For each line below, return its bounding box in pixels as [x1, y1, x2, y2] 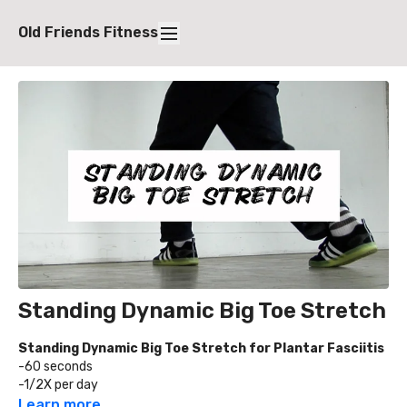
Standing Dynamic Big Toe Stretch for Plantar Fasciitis [18, 341, 384, 357]
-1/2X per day [18, 377, 98, 393]
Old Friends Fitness [18, 24, 158, 42]
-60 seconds [18, 359, 93, 375]
